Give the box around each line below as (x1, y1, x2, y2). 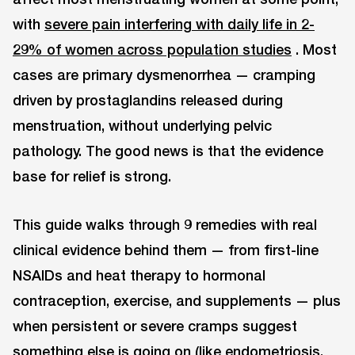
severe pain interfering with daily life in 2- (44, 14, 315, 32)
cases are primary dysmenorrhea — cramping (13, 65, 315, 83)
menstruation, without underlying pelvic (13, 116, 272, 134)
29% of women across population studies (13, 40, 292, 58)
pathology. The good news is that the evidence (13, 141, 323, 159)
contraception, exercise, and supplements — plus (13, 291, 341, 309)
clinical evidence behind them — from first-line (13, 240, 319, 258)
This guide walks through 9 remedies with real (13, 215, 317, 233)
